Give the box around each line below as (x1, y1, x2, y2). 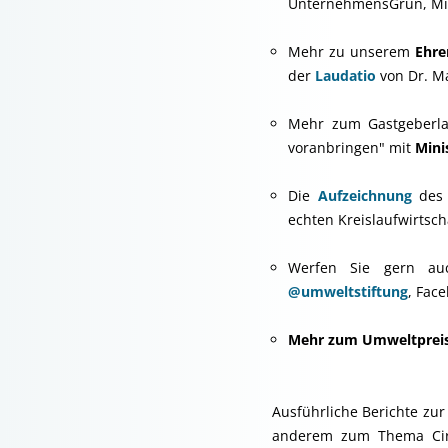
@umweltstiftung (288, 282, 408, 301)
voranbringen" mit (288, 138, 415, 157)
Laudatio (315, 66, 380, 85)
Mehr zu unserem (288, 42, 415, 61)
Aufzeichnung (317, 186, 412, 205)
